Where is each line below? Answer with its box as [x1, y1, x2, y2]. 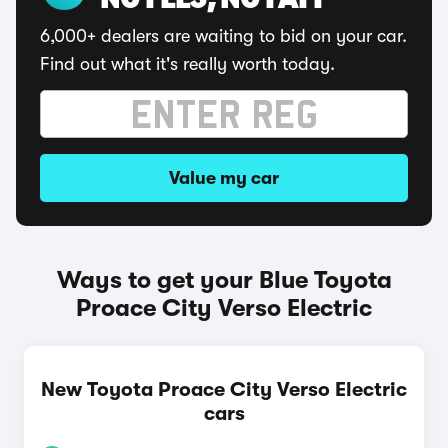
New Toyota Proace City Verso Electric [41, 378, 407, 401]
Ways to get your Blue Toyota [56, 266, 392, 294]
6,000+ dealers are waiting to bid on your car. [40, 26, 407, 46]
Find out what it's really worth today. [40, 54, 335, 74]
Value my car [169, 168, 279, 188]
